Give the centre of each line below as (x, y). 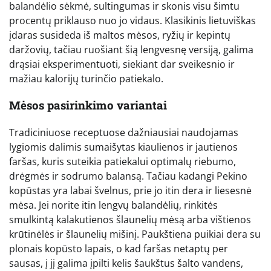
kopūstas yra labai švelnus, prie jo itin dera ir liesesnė (130, 191)
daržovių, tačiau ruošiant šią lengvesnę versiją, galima (131, 49)
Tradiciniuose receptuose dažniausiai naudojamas (124, 133)
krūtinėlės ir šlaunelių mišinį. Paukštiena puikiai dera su (135, 234)
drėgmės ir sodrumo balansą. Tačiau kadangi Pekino (128, 176)
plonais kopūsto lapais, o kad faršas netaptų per (119, 249)
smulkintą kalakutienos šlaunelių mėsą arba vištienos (130, 220)
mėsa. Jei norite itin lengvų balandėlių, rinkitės (113, 205)
